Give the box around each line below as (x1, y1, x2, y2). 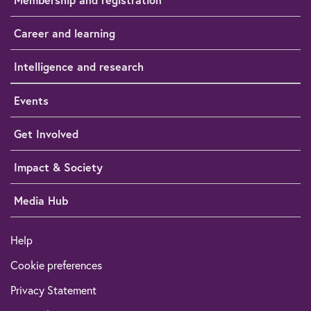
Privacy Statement (10, 283, 96, 298)
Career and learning (14, 26, 115, 41)
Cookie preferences (10, 258, 102, 273)
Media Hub (14, 193, 68, 208)
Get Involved (14, 126, 78, 142)
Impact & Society (14, 160, 103, 175)
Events (14, 93, 49, 108)
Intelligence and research (14, 59, 144, 74)
